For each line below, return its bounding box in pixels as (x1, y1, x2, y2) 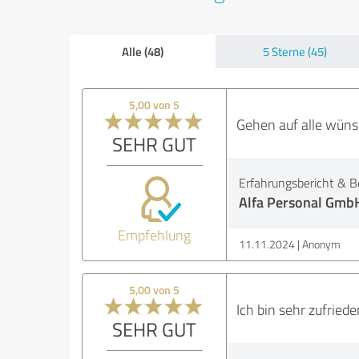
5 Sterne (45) (263, 43, 327, 60)
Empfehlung (118, 225, 192, 244)
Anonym (301, 236, 341, 252)
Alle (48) (121, 42, 163, 60)
